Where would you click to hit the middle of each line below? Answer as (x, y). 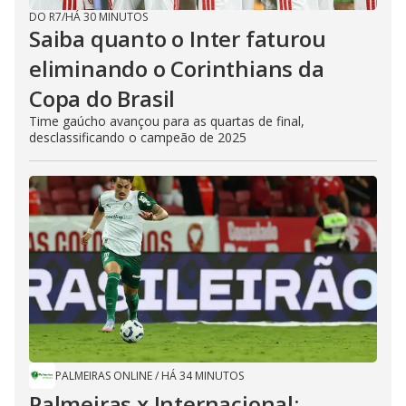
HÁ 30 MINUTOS (106, 16)
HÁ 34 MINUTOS (203, 375)
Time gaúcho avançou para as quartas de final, (167, 121)
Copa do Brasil (102, 98)
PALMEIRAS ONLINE (104, 375)
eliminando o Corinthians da (177, 68)
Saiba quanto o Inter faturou (178, 38)
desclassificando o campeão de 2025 (138, 137)
